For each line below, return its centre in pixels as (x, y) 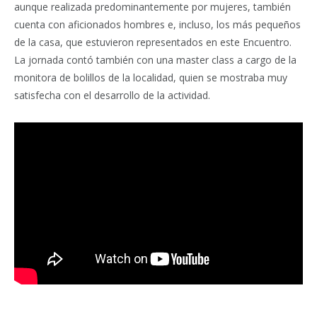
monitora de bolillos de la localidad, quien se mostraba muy (151, 77)
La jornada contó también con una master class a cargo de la (155, 60)
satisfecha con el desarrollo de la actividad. (112, 95)
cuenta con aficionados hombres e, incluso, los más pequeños (157, 24)
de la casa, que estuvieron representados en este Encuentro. (153, 42)
